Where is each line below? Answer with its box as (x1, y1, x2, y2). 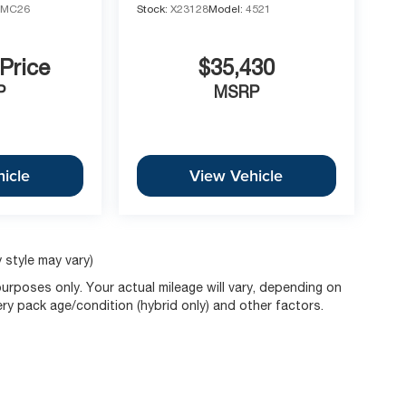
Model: (208, 2, 246, 15)
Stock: (136, 2, 170, 15)
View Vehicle (189, 164, 284, 188)
